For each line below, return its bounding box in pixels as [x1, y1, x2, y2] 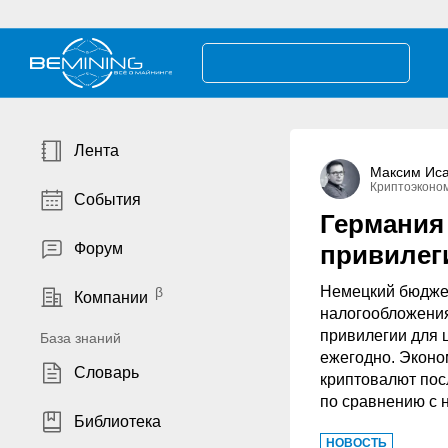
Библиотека [74, 413, 161, 430]
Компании [74, 289, 148, 306]
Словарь [74, 364, 139, 381]
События [74, 191, 141, 208]
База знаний [40, 330, 121, 346]
